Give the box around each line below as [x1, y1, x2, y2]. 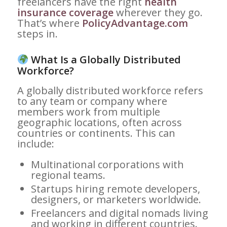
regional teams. [30, 168, 105, 182]
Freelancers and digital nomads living [30, 206, 208, 220]
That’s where [17, 16, 82, 30]
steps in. [17, 26, 58, 41]
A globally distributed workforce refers [17, 83, 203, 97]
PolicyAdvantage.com [82, 16, 188, 30]
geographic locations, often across [17, 115, 182, 129]
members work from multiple [17, 104, 160, 119]
